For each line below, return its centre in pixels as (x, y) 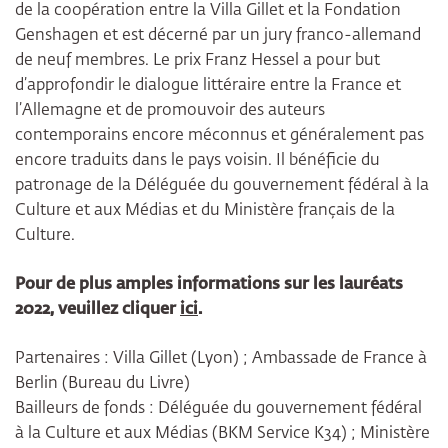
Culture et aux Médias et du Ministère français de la (205, 211)
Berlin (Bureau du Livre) (102, 384)
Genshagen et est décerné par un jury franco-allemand (218, 36)
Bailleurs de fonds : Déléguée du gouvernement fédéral (218, 409)
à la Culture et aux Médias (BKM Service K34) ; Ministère (222, 434)
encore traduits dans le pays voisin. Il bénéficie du (197, 161)
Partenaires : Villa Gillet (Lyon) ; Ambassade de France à (221, 359)
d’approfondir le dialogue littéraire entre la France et (208, 86)
